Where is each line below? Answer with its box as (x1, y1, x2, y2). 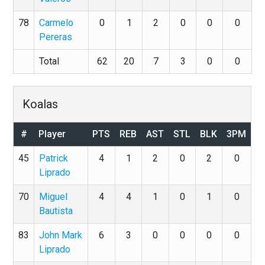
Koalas (22, 97, 59, 111)
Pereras (39, 31, 73, 43)
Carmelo (39, 17, 74, 28)
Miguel (39, 191, 68, 202)
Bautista (39, 205, 73, 216)
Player (38, 128, 66, 140)
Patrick (39, 153, 69, 164)
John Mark (39, 230, 83, 241)
